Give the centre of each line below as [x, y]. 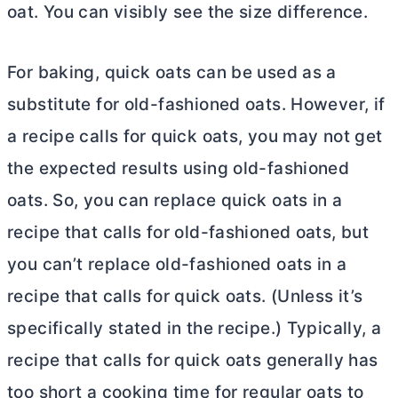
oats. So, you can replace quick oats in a [175, 201]
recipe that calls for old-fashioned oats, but [188, 233]
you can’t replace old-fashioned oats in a [177, 265]
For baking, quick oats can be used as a [172, 73]
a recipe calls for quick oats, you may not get [195, 137]
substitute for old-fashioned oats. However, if [196, 105]
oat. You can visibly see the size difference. [188, 12]
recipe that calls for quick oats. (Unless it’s [185, 297]
